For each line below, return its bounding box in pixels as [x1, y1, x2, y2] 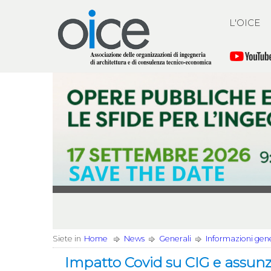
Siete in [53, 234, 81, 243]
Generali [159, 234, 191, 243]
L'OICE [229, 17, 260, 28]
